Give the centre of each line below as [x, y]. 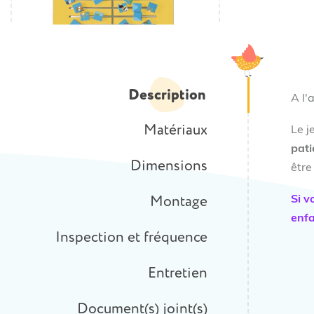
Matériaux [176, 130]
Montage [179, 202]
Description [167, 95]
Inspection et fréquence [131, 237]
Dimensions [169, 166]
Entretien [178, 273]
